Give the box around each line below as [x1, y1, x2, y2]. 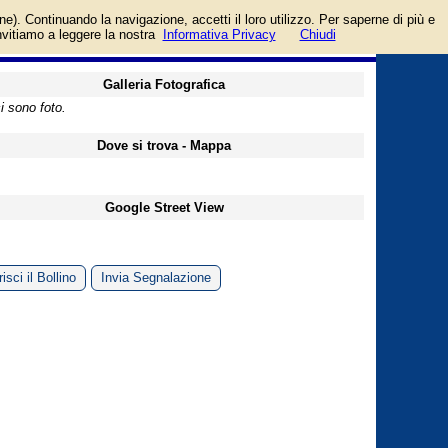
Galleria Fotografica [103, 77, 225, 92]
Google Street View [104, 200, 224, 215]
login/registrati [295, 2, 376, 17]
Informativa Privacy [162, 27, 276, 42]
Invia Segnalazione [101, 270, 211, 285]
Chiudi [299, 27, 336, 42]
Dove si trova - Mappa [97, 138, 231, 153]
